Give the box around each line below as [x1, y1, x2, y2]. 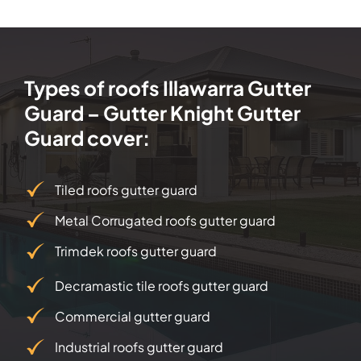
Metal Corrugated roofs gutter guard [55, 211, 276, 229]
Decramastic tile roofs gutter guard [55, 276, 269, 294]
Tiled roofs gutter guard [55, 180, 198, 198]
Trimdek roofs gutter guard [55, 242, 218, 259]
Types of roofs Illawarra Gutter [23, 75, 311, 100]
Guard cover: [23, 125, 150, 150]
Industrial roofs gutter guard [55, 338, 224, 355]
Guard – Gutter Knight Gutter [23, 100, 301, 125]
